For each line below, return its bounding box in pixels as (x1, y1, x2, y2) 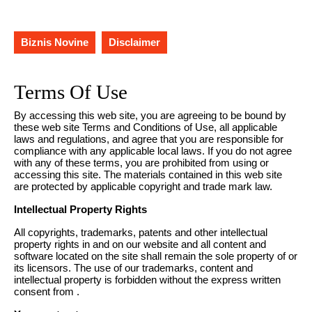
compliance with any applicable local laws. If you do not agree (14, 145, 292, 157)
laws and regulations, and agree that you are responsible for (14, 133, 283, 145)
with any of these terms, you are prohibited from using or (14, 157, 269, 169)
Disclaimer (109, 36, 160, 48)
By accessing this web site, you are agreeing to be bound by (14, 109, 286, 121)
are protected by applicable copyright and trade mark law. (14, 180, 272, 192)
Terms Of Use (14, 81, 127, 103)
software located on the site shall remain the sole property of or (14, 250, 297, 262)
